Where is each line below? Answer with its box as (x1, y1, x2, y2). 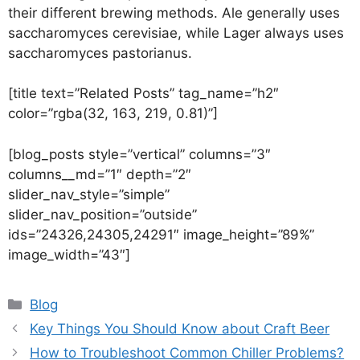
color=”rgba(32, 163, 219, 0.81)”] (8, 105, 218, 121)
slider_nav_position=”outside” (8, 206, 197, 223)
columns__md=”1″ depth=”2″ (8, 166, 191, 182)
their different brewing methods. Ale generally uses (8, 4, 340, 21)
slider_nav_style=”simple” (8, 186, 170, 202)
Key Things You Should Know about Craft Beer (30, 320, 330, 337)
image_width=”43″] (8, 246, 130, 263)
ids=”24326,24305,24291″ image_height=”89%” (8, 226, 314, 243)
